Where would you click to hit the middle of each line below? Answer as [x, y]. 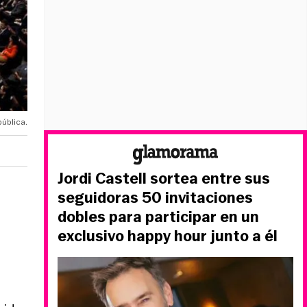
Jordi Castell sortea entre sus [164, 179]
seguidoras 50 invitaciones [155, 198]
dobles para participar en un [158, 217]
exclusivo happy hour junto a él [168, 236]
